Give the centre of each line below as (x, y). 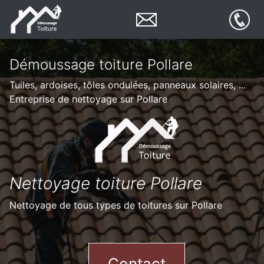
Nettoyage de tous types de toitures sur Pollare (116, 205)
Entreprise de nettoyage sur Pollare (88, 99)
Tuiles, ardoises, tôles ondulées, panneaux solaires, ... (128, 85)
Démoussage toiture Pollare (101, 65)
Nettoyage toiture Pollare (106, 183)
